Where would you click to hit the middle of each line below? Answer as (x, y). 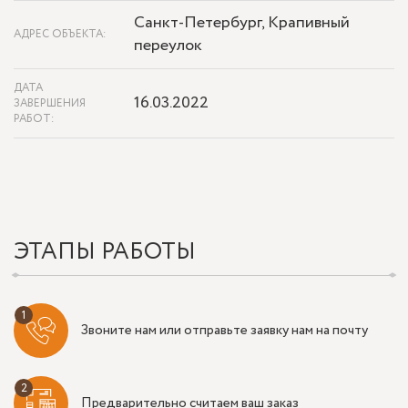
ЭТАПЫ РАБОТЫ (105, 252)
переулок (168, 46)
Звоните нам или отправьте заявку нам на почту (224, 330)
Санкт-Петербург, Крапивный (242, 23)
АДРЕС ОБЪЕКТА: (60, 35)
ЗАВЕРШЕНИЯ (50, 104)
